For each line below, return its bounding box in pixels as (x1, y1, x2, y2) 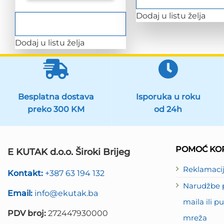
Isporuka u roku (135, 91, 200, 101)
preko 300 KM (27, 104, 84, 114)
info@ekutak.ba (34, 187, 98, 198)
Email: (7, 187, 34, 198)
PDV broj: (7, 207, 46, 218)
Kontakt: (7, 167, 45, 178)
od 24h (154, 104, 182, 114)
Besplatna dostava (18, 91, 94, 101)
